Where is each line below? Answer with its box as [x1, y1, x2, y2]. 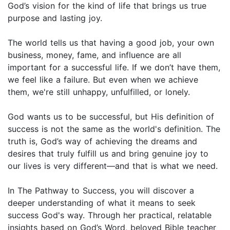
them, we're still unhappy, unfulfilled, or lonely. [8, 87, 190, 98]
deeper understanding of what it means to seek [8, 198, 196, 208]
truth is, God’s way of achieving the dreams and [8, 136, 197, 147]
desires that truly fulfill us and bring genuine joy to [8, 148, 208, 159]
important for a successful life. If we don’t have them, [8, 62, 220, 73]
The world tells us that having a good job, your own [8, 37, 214, 48]
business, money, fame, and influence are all [8, 50, 181, 61]
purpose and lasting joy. [8, 13, 102, 24]
